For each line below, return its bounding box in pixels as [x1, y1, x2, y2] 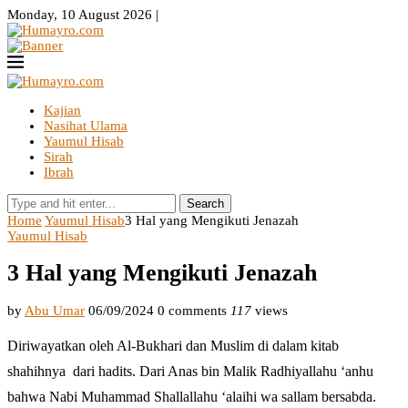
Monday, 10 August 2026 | [7, 7, 158, 22]
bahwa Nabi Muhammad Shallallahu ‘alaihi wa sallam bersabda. [7, 388, 376, 404]
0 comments [158, 302, 227, 318]
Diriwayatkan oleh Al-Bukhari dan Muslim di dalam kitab [7, 337, 339, 353]
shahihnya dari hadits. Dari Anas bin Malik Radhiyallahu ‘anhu [7, 362, 373, 379]
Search [187, 197, 224, 210]
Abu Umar [25, 302, 85, 318]
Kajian [44, 103, 81, 117]
